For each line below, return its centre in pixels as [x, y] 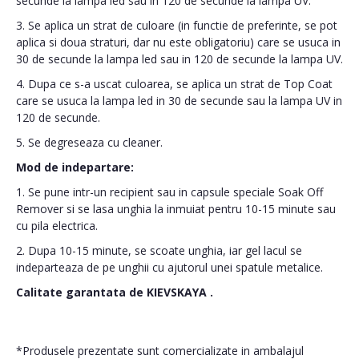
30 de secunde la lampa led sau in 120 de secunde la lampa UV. [179, 59]
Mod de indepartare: [75, 167]
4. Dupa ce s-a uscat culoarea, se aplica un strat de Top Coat [174, 84]
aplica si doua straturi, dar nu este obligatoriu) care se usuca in [178, 42]
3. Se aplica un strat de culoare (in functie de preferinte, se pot [177, 25]
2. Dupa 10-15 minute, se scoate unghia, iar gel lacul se [159, 250]
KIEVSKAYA [178, 292]
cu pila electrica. [57, 226]
